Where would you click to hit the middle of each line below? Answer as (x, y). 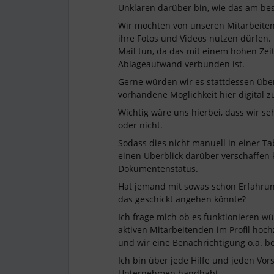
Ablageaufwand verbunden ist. (183, 64)
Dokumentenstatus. (159, 168)
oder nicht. (140, 125)
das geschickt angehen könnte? (183, 199)
